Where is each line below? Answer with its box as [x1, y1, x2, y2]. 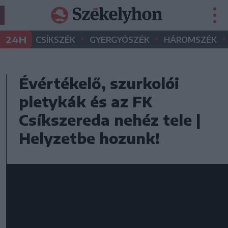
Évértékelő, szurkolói [19, 74, 179, 92]
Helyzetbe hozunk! [19, 129, 160, 147]
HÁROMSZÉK [164, 35, 217, 45]
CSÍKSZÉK [36, 35, 75, 45]
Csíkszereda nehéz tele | [19, 111, 201, 129]
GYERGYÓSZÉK [90, 35, 150, 45]
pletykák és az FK [19, 93, 152, 110]
